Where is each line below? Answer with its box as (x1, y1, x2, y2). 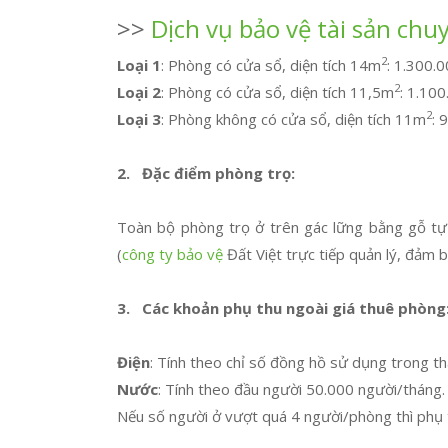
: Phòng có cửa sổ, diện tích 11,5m (161, 82, 394, 102)
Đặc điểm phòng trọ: (142, 163, 295, 183)
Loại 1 (117, 55, 161, 75)
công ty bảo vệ (122, 244, 223, 264)
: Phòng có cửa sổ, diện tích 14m (161, 55, 381, 75)
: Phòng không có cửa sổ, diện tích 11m (161, 109, 426, 129)
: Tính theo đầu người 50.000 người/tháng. (158, 379, 445, 399)
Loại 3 (117, 109, 161, 129)
